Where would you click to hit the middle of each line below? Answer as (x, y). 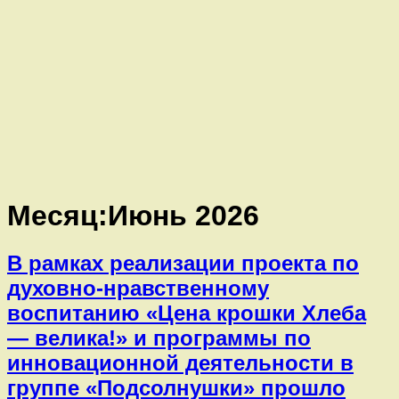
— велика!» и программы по (159, 338)
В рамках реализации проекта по (183, 264)
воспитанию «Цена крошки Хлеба (187, 313)
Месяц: (57, 215)
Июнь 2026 (183, 215)
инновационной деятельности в (180, 363)
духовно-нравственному (138, 289)
